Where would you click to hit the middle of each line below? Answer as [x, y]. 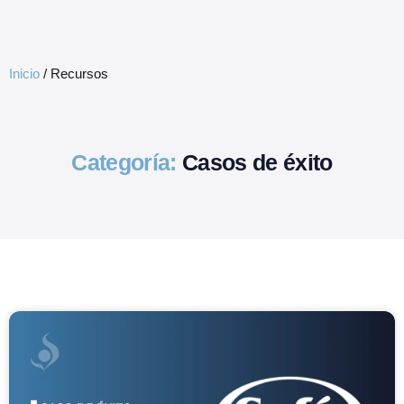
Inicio [24, 73]
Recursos [79, 73]
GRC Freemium [185, 21]
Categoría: [124, 162]
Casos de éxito [257, 162]
